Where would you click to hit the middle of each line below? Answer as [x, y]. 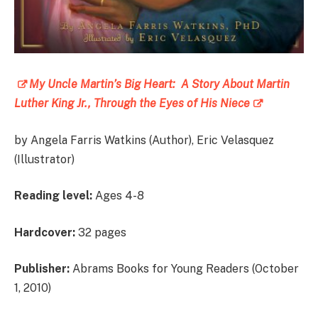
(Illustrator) [44, 159]
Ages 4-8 [118, 196]
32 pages [101, 232]
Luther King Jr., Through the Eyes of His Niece [132, 104]
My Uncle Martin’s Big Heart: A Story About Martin [159, 84]
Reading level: [53, 196]
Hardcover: [45, 232]
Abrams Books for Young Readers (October [184, 269]
